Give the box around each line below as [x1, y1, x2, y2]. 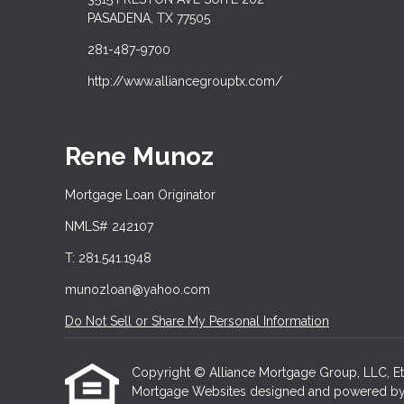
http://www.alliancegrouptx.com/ [87, 73, 282, 88]
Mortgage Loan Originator [65, 188, 216, 203]
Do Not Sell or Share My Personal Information [65, 314, 329, 329]
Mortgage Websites [132, 384, 250, 399]
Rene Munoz [65, 141, 214, 171]
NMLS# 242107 [65, 219, 153, 234]
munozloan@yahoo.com [65, 282, 210, 298]
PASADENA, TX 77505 [87, 10, 210, 25]
